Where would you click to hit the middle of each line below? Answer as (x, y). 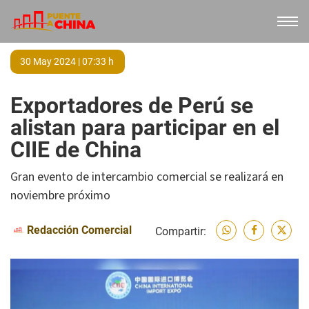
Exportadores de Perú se (132, 106)
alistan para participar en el (145, 128)
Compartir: (181, 231)
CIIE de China (76, 150)
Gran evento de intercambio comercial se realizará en (147, 177)
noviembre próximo (60, 196)
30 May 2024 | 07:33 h (67, 61)
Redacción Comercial (79, 230)
